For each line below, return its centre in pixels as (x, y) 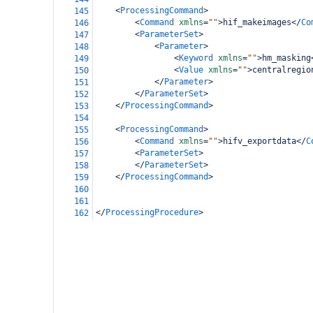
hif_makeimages (257, 22)
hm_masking (286, 58)
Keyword (196, 58)
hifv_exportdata (260, 141)
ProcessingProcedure (152, 212)
